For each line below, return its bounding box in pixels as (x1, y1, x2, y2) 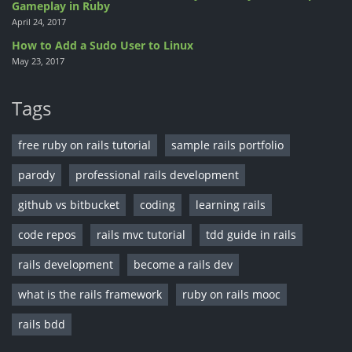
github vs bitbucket (18, 197, 119, 213)
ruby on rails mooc (182, 287, 280, 302)
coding (140, 197, 175, 213)
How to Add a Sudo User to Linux (12, 38, 193, 53)
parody (18, 167, 55, 183)
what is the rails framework (18, 287, 162, 302)
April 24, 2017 (12, 16, 66, 28)
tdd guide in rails (206, 227, 296, 243)
